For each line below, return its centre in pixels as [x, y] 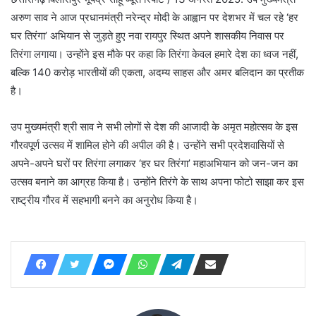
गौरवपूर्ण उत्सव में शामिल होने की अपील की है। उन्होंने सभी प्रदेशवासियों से [147, 145]
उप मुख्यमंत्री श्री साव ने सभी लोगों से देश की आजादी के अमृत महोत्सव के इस [154, 126]
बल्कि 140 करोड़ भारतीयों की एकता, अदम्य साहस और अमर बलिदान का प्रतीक [157, 72]
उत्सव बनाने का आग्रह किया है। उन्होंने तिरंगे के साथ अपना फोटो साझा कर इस [157, 181]
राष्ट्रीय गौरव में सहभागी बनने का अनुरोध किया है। [104, 200]
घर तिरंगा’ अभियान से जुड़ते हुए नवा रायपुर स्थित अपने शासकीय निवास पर [147, 35]
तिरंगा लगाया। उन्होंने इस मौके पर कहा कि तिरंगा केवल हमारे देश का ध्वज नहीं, [154, 54]
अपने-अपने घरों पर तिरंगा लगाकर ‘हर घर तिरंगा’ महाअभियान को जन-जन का [154, 163]
